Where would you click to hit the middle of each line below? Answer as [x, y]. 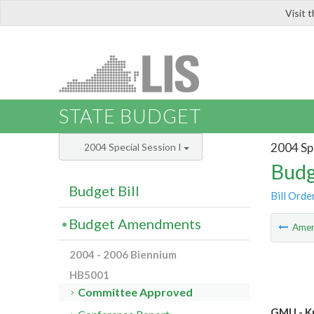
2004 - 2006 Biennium [123, 255]
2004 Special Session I [134, 147]
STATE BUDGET [130, 116]
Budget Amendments [135, 224]
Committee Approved [136, 292]
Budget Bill [104, 191]
